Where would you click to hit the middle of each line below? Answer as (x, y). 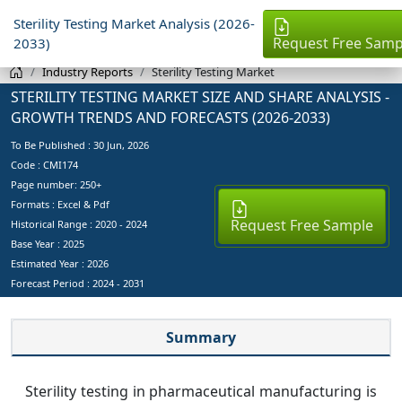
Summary (201, 337)
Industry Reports (87, 72)
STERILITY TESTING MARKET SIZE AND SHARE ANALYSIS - (200, 96)
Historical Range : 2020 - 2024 (79, 223)
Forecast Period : (52, 283)
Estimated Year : (49, 263)
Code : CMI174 (44, 164)
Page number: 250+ (56, 184)
